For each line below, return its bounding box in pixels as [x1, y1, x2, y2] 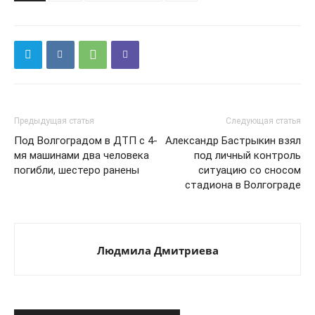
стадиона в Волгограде [185, 178, 301, 191]
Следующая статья [226, 115, 301, 126]
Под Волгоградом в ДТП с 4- [14, 134, 157, 147]
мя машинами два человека [14, 148, 149, 162]
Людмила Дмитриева [96, 243, 219, 257]
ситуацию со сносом [198, 163, 301, 176]
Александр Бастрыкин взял [165, 134, 301, 147]
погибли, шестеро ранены [14, 163, 139, 176]
